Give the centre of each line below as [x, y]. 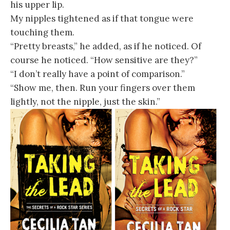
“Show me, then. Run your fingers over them [103, 88]
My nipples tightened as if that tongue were [102, 19]
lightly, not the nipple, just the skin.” [85, 102]
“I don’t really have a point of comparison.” [98, 74]
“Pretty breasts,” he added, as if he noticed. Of [106, 46]
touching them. [42, 33]
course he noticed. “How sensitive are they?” [104, 60]
